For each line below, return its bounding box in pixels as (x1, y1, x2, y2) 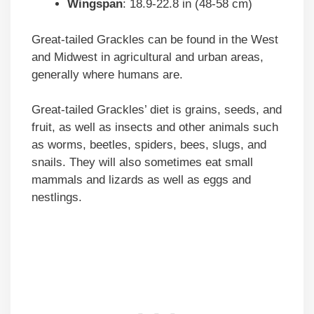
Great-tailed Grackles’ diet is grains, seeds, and (32, 103, 282, 117)
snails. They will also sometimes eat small (32, 156, 253, 170)
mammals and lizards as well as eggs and (32, 173, 251, 187)
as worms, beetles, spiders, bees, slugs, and (32, 138, 266, 152)
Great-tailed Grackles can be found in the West (32, 32, 278, 46)
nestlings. (32, 191, 82, 205)
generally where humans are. (32, 67, 183, 81)
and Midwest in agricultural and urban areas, (32, 50, 264, 64)
